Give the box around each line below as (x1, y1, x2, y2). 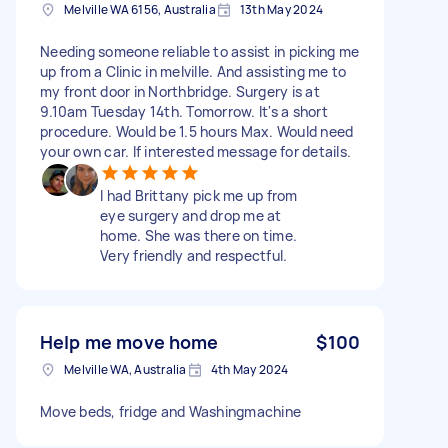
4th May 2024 (210, 360, 289, 378)
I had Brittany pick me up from (100, 185, 298, 205)
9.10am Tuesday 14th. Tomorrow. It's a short (40, 101, 328, 121)
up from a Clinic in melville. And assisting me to (40, 61, 347, 81)
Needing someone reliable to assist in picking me (40, 41, 359, 61)
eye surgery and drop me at (100, 205, 282, 225)
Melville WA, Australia (64, 360, 187, 378)
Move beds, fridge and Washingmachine (40, 401, 301, 421)
